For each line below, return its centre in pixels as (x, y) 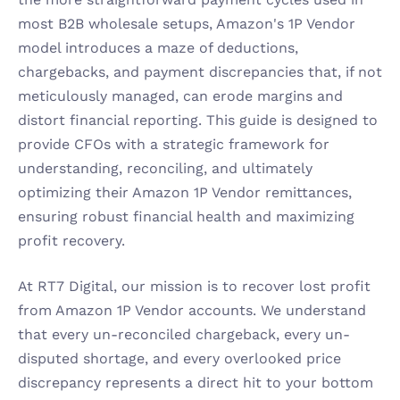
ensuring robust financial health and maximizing (186, 217)
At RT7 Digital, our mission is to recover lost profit (194, 286)
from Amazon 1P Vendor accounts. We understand (192, 310)
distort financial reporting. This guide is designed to (198, 120)
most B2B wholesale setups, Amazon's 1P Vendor (187, 24)
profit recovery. (71, 241)
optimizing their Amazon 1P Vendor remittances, (185, 192)
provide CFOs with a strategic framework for (174, 144)
